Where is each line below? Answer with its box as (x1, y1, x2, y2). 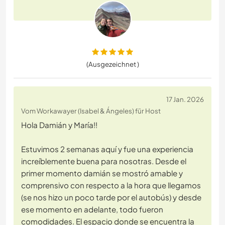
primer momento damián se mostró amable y (21, 168, 183, 178)
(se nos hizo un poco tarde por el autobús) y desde (21, 192, 201, 202)
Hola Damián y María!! (21, 120, 97, 130)
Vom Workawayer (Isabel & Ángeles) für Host (21, 106, 161, 116)
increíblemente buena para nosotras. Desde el (21, 156, 186, 166)
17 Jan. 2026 (166, 95, 204, 104)
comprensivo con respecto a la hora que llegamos (21, 180, 201, 190)
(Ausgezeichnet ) (86, 60, 139, 69)
